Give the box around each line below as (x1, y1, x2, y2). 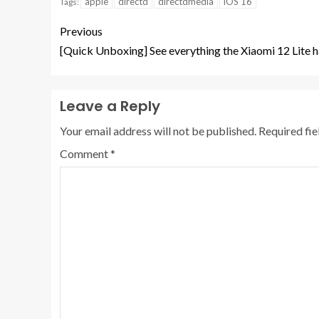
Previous (60, 23, 103, 38)
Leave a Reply (60, 95, 160, 116)
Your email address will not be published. (60, 123, 256, 137)
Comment (60, 146, 110, 160)
